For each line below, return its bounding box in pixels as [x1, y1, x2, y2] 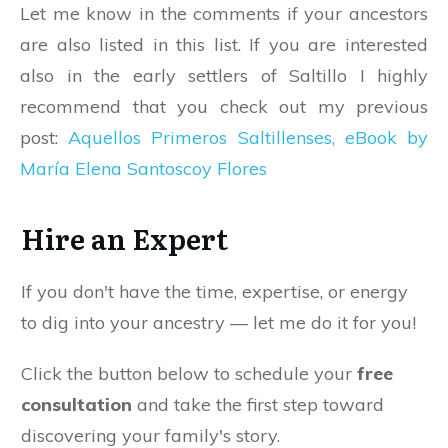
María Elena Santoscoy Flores [20, 156, 267, 180]
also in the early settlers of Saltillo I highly [20, 63, 428, 87]
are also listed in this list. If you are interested [20, 32, 428, 56]
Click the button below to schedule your [21, 361, 357, 385]
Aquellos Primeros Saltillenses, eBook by [68, 125, 429, 149]
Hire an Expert [21, 216, 228, 259]
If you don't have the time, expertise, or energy [21, 279, 408, 303]
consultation [21, 392, 132, 416]
